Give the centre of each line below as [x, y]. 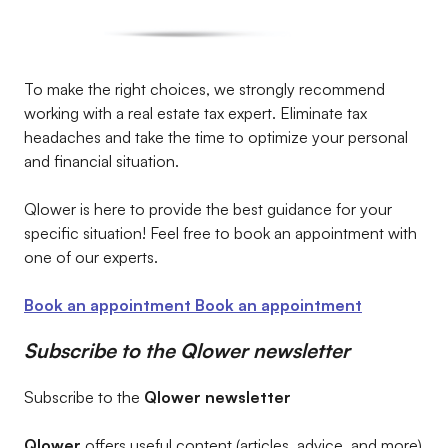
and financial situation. [101, 161]
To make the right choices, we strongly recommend [204, 89]
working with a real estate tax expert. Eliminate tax [195, 113]
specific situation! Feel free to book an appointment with [220, 233]
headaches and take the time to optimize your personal [216, 137]
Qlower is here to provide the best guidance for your [208, 209]
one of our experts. [91, 257]
